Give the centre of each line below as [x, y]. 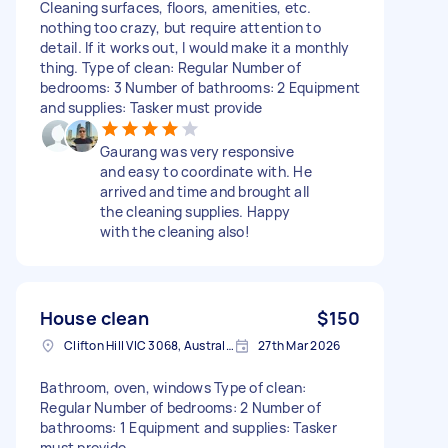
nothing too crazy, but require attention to [180, 27]
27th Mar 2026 [299, 345]
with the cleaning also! [175, 231]
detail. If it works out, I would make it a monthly [195, 47]
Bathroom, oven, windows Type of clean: [173, 387]
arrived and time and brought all [204, 191]
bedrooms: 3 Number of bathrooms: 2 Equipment [200, 87]
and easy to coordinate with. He [206, 171]
